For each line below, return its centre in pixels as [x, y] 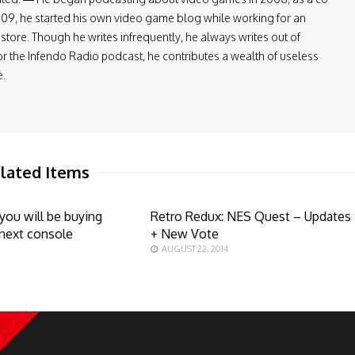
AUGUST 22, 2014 [195, 249]
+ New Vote [184, 234]
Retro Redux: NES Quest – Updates [250, 216]
